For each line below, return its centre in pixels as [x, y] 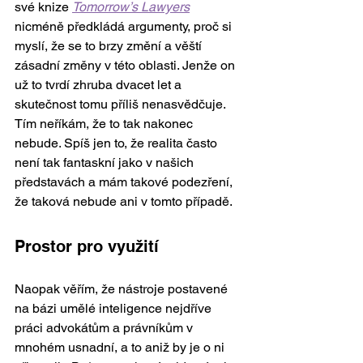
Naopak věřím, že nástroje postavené [123, 288]
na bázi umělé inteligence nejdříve [115, 308]
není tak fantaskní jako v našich [106, 162]
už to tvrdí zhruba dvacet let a [100, 84]
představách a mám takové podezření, [125, 181]
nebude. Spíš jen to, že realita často [117, 143]
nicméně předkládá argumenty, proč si [125, 26]
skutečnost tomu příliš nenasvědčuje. [122, 104]
